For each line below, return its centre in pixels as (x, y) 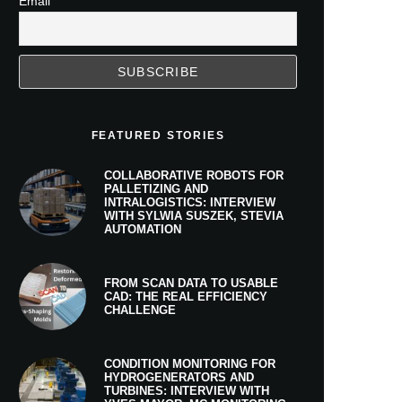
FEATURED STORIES (158, 135)
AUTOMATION (143, 229)
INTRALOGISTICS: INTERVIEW (190, 202)
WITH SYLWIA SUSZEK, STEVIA (194, 216)
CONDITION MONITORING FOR (190, 364)
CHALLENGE (140, 310)
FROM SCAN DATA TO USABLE (191, 283)
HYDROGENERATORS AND (179, 377)
